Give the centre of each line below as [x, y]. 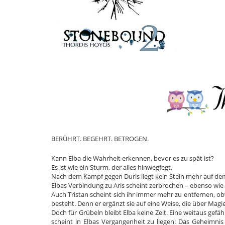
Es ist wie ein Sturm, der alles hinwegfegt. [113, 167]
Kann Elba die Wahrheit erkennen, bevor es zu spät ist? [133, 158]
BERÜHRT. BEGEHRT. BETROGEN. [100, 139]
